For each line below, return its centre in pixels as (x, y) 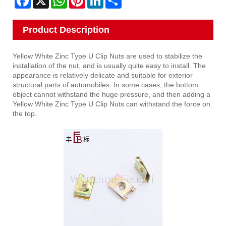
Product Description (66, 30)
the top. (25, 114)
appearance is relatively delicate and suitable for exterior (103, 75)
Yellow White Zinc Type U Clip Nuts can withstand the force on (111, 104)
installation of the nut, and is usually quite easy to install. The (109, 66)
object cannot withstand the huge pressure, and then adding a (111, 95)
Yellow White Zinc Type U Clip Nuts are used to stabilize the (107, 56)
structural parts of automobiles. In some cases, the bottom (105, 85)
